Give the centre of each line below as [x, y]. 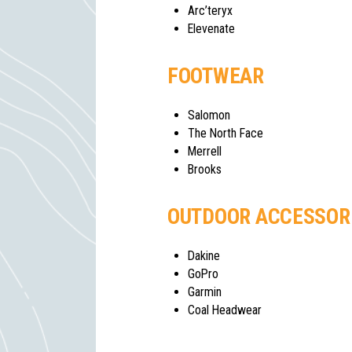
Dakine [204, 256]
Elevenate [211, 29]
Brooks [205, 170]
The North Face [225, 134]
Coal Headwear [225, 310]
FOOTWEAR [216, 77]
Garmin [205, 292]
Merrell [205, 152]
